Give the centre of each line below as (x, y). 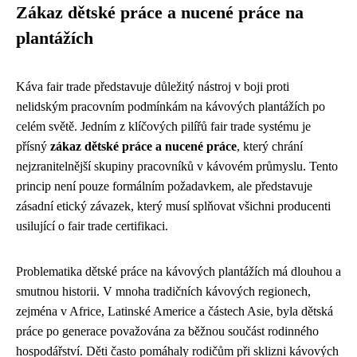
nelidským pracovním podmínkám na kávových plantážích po (171, 106)
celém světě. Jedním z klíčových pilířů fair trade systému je (163, 126)
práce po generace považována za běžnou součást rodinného (167, 331)
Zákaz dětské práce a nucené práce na (160, 12)
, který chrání (270, 146)
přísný (33, 146)
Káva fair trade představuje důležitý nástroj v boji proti (153, 86)
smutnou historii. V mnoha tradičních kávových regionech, (163, 291)
